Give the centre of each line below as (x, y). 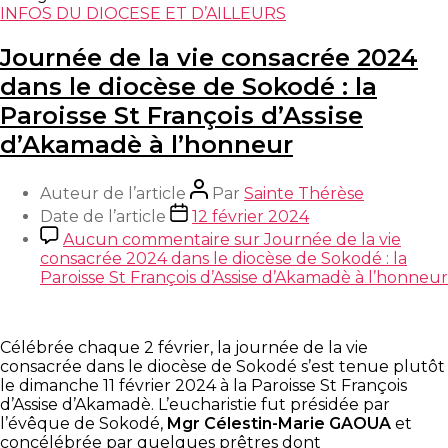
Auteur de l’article (113, 193)
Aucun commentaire (146, 239)
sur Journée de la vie (315, 239)
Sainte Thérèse (304, 193)
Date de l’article (103, 216)
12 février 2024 (250, 216)
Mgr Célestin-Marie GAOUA (279, 423)
